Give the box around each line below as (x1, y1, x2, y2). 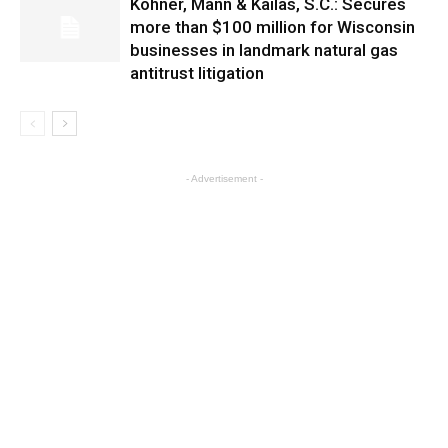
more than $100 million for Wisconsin (130, 17, 415, 37)
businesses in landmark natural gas (130, 40, 398, 60)
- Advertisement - (185, 173, 263, 184)
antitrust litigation (130, 63, 264, 83)
